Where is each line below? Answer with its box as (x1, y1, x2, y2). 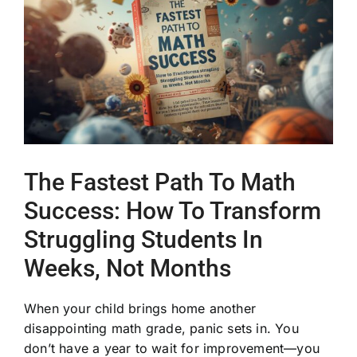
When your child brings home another (23, 300, 256, 316)
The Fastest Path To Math (24, 167, 296, 196)
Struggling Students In (24, 225, 263, 253)
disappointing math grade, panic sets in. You (23, 320, 299, 336)
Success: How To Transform (24, 196, 321, 225)
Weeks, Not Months (24, 253, 231, 282)
